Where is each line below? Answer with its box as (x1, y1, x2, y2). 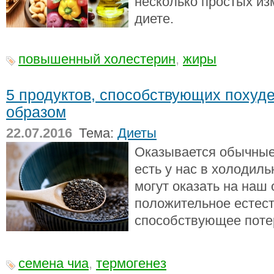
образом (6, 103, 66, 120)
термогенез (96, 256, 166, 271)
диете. (135, 11, 174, 26)
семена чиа (18, 256, 89, 271)
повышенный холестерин (18, 51, 176, 67)
